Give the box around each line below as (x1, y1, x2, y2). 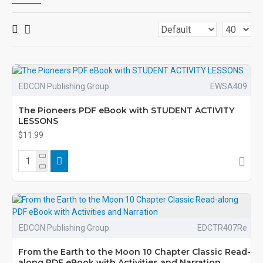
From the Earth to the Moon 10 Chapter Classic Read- (18, 247, 251, 257)
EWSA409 (210, 82, 247, 91)
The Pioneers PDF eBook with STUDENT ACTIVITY (18, 105, 234, 116)
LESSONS (18, 116, 58, 126)
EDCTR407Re (197, 223, 247, 232)
